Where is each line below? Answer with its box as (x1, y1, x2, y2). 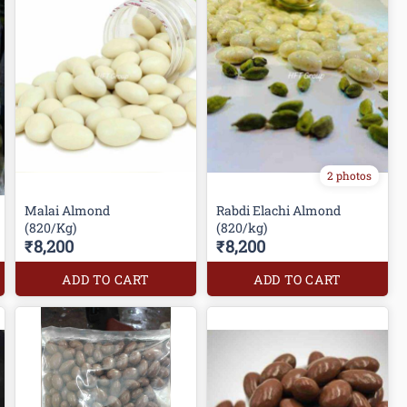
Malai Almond (25, 201, 114, 219)
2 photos (326, 167, 372, 183)
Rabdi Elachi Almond (216, 201, 344, 219)
